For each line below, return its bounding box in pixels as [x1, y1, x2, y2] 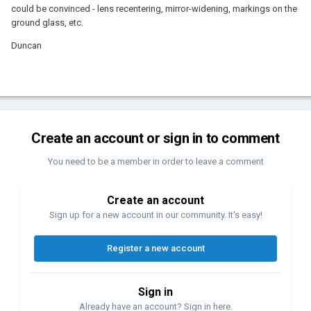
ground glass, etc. [11, 17, 83, 28]
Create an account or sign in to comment [31, 129, 280, 146]
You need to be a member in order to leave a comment [47, 155, 264, 167]
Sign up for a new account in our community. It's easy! [49, 209, 262, 220]
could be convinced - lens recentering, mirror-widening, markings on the [11, 3, 297, 14]
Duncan [11, 40, 42, 51]
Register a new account [106, 242, 205, 253]
